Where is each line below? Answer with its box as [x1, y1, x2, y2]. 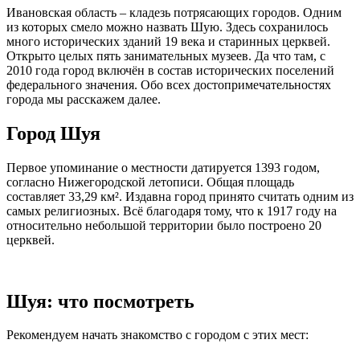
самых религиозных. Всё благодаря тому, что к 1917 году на [6, 203, 337, 218]
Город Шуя [6, 122, 100, 144]
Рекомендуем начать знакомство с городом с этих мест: [6, 328, 309, 342]
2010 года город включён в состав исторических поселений [6, 63, 334, 77]
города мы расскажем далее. [6, 92, 161, 106]
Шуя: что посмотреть [6, 290, 194, 312]
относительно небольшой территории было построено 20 [6, 218, 321, 232]
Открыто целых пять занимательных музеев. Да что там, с [6, 48, 325, 63]
